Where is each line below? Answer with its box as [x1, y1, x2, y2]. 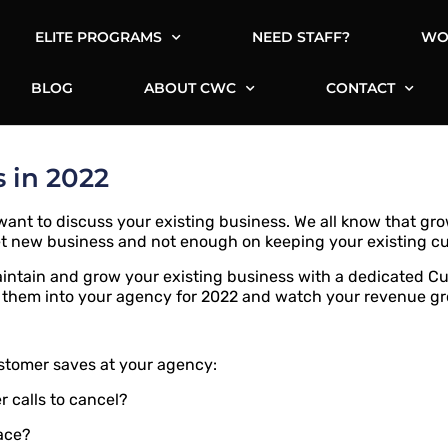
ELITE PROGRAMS [34, 27, 162, 46]
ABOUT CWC [144, 78, 237, 97]
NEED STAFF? [251, 27, 350, 46]
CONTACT [326, 78, 396, 97]
